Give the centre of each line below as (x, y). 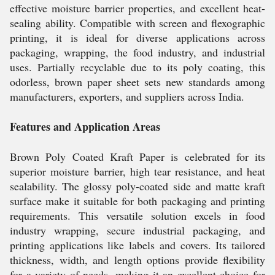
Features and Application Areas (85, 127)
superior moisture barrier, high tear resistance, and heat (137, 172)
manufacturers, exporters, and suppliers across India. (127, 97)
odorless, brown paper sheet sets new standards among (137, 82)
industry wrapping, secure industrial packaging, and (137, 230)
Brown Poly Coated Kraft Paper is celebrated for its (137, 157)
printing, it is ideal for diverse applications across (137, 38)
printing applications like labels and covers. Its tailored (137, 245)
